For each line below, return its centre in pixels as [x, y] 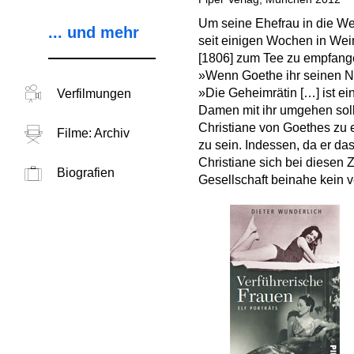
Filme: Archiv [93, 133]
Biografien [85, 173]
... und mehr [93, 32]
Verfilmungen [94, 94]
